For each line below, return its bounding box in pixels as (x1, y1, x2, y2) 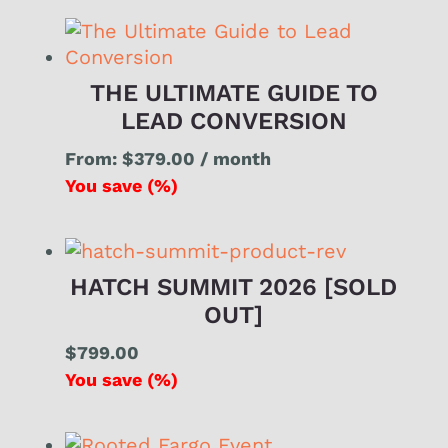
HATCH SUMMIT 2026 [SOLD (70, 273, 398, 302)
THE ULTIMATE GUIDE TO (89, 79, 378, 108)
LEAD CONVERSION (120, 107, 347, 136)
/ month (199, 148, 271, 170)
